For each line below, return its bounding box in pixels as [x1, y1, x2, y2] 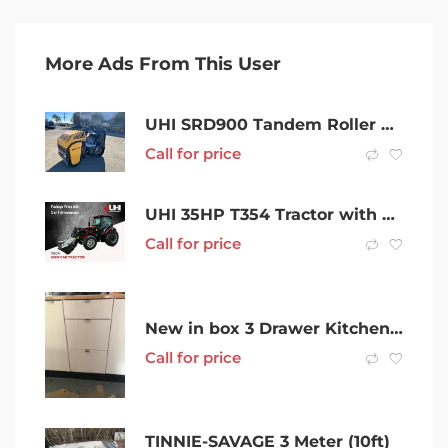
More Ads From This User [45, 52, 281, 75]
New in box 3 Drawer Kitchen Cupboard [390, 318, 403, 338]
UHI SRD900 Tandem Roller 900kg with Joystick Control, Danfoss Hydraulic [381, 115, 394, 135]
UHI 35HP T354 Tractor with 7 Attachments [382, 205, 395, 225]
